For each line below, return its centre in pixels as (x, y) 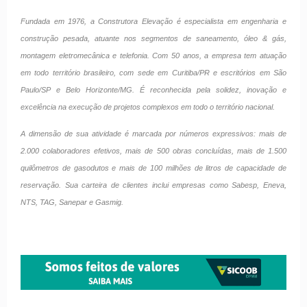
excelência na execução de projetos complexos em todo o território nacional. (148, 107)
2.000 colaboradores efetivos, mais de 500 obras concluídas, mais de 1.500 (153, 151)
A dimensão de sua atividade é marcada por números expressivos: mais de (153, 134)
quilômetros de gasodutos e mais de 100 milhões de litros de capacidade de (153, 168)
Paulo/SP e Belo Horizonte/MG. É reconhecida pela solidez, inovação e (153, 89)
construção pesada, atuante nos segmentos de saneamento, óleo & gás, (153, 38)
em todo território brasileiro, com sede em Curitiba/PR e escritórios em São (153, 72)
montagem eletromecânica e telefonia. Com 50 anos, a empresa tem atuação (153, 55)
